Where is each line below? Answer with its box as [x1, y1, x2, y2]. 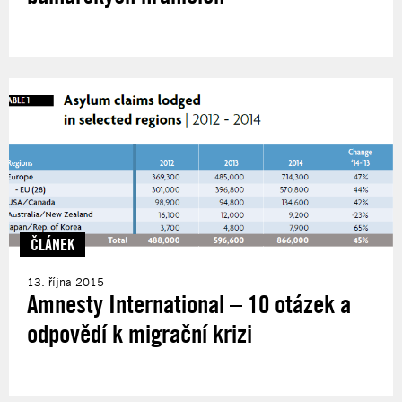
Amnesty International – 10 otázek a [27, 288, 351, 319]
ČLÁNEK [31, 233, 74, 254]
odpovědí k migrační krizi [27, 318, 252, 348]
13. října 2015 [27, 274, 104, 289]
